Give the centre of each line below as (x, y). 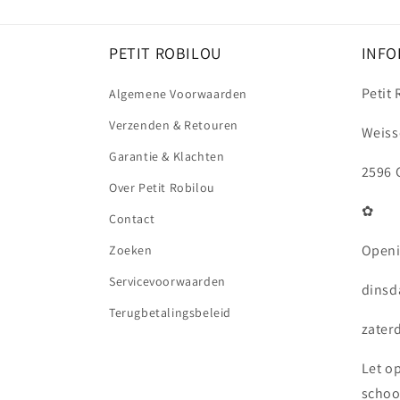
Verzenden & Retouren (174, 125)
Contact (132, 219)
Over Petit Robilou (162, 187)
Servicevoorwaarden (167, 281)
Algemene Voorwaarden (178, 94)
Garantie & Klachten (167, 156)
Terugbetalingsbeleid (170, 312)
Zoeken (131, 250)
